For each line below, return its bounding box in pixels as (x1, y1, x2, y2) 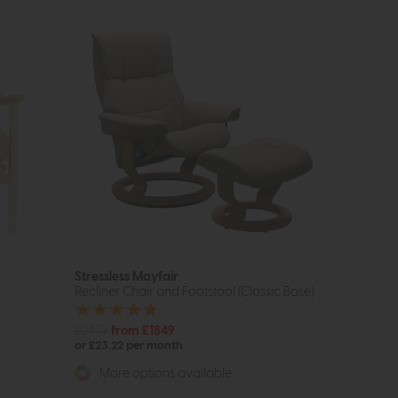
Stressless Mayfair (74, 269, 179, 283)
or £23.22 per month (74, 340, 183, 353)
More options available (96, 367, 232, 381)
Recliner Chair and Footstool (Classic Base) (74, 284, 314, 298)
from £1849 (110, 324, 175, 338)
